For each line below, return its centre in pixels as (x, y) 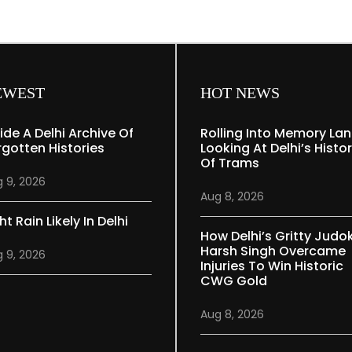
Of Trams (229, 163)
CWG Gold (233, 281)
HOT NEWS (240, 93)
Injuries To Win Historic (271, 266)
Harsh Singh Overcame (273, 251)
